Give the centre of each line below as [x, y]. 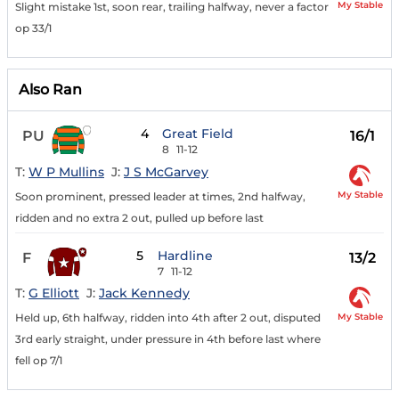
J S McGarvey [166, 171]
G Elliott [54, 293]
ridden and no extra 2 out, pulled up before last [139, 217]
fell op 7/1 [39, 361]
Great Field [198, 134]
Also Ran [50, 90]
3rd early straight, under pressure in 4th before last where [168, 339]
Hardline [186, 255]
